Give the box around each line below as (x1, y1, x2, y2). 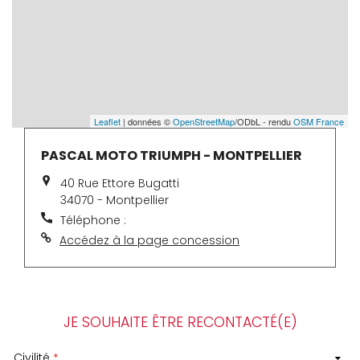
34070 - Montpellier (60, 192, 169, 209)
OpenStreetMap (173, 114, 235, 128)
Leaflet (94, 114, 121, 128)
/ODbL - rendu (235, 114, 293, 128)
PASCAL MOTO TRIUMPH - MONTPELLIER (41, 146, 302, 166)
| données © (121, 114, 173, 128)
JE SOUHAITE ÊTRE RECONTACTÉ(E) (63, 312, 297, 332)
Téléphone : (60, 211, 126, 228)
